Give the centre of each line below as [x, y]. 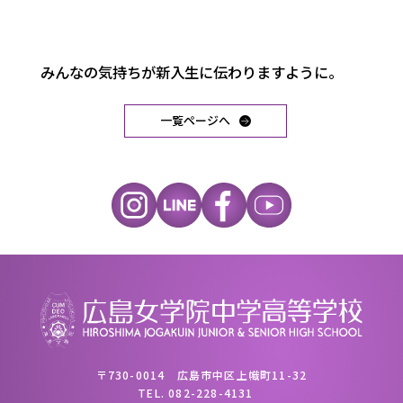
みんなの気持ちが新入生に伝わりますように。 [191, 72]
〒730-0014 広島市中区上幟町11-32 [201, 374]
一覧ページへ [196, 121]
